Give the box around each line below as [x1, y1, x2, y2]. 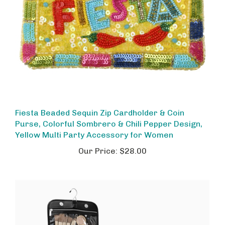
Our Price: [78, 139, 118, 148]
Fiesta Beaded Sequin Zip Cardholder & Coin [15, 100, 184, 110]
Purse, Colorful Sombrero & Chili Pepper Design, [15, 111, 202, 121]
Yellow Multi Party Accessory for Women [15, 123, 173, 132]
